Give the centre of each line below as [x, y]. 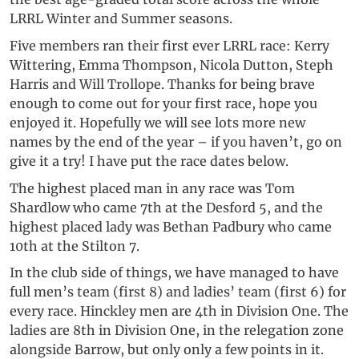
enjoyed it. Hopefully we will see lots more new [157, 123]
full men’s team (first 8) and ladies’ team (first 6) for [178, 292]
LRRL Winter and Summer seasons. [121, 19]
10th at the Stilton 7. [75, 246]
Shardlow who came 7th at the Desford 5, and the [166, 207]
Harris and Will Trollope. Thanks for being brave [162, 85]
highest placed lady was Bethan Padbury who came [171, 226]
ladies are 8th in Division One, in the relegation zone [177, 331]
